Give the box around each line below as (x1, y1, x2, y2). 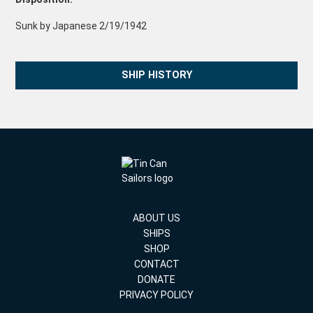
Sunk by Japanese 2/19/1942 (15, 20, 147, 31)
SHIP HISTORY (121, 69, 192, 82)
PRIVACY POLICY (119, 289, 194, 301)
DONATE (138, 274, 175, 286)
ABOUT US (133, 212, 180, 224)
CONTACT (133, 259, 180, 270)
